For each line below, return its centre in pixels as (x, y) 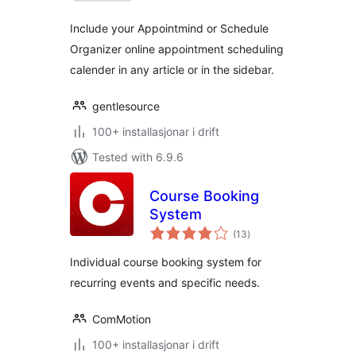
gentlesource (126, 106)
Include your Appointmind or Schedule (169, 28)
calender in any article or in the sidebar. (172, 70)
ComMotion (122, 319)
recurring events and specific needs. (165, 282)
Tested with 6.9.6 (138, 157)
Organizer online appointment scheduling (177, 49)
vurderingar (272, 228)
